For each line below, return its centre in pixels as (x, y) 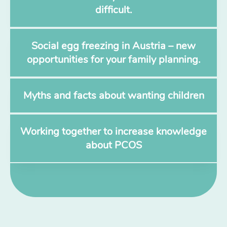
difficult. (113, 10)
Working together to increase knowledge (113, 131)
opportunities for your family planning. (113, 59)
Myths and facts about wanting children (113, 95)
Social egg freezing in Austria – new (113, 46)
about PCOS (113, 145)
